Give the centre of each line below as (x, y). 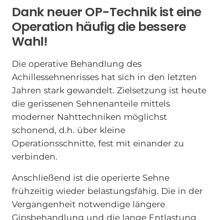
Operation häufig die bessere (99, 27)
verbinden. (34, 157)
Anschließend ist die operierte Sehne (90, 177)
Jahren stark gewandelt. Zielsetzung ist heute (109, 90)
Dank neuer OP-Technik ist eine (106, 12)
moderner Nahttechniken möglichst (89, 117)
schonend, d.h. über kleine (68, 130)
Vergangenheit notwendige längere (88, 204)
